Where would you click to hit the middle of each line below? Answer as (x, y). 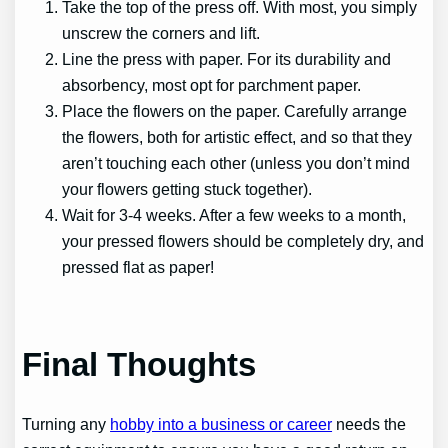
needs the (369, 423)
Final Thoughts (139, 364)
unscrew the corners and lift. (163, 32)
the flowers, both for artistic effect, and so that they (237, 136)
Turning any (66, 423)
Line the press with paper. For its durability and (227, 58)
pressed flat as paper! (138, 266)
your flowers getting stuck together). (187, 188)
